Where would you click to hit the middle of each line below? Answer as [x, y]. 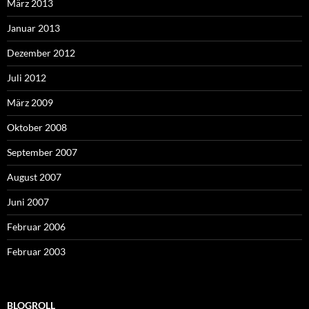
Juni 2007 [28, 202]
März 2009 [30, 103]
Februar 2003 [36, 252]
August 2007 [34, 177]
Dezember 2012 [41, 53]
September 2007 [42, 152]
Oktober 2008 [37, 128]
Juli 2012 [27, 78]
